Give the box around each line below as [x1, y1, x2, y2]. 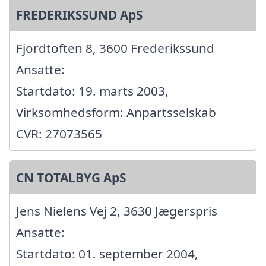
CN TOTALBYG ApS [16, 169, 126, 186]
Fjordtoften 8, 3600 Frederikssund [16, 40, 214, 57]
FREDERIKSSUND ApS [16, 7, 142, 24]
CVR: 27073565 [16, 125, 102, 142]
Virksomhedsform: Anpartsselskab [16, 104, 216, 121]
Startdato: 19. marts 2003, [16, 83, 169, 100]
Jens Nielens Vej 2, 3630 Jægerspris [16, 202, 217, 220]
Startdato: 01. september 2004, [16, 245, 198, 262]
